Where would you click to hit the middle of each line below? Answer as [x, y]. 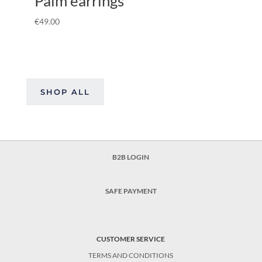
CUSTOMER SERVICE [131, 239]
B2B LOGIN [131, 157]
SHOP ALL [65, 92]
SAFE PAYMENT [131, 191]
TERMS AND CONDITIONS [131, 255]
